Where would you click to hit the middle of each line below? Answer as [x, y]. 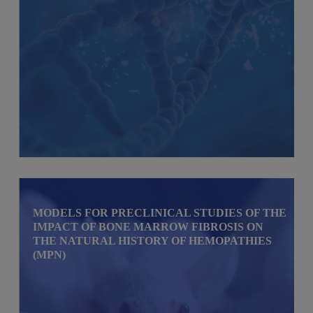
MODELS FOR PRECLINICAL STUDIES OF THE [160, 212]
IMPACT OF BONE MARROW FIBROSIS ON [148, 226]
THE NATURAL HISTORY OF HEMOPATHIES [153, 240]
